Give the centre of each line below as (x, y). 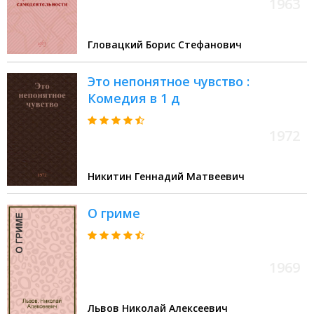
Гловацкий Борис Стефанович (165, 45)
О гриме (114, 213)
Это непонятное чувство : (169, 82)
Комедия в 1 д (134, 98)
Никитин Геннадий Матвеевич (166, 177)
